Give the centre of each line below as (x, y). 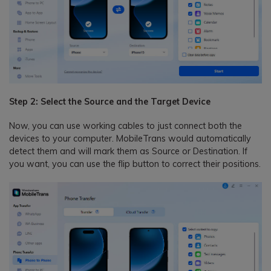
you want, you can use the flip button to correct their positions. (135, 164)
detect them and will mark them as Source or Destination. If (128, 151)
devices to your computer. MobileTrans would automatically (130, 138)
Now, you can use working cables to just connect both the (126, 126)
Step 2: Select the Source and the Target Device (110, 101)
